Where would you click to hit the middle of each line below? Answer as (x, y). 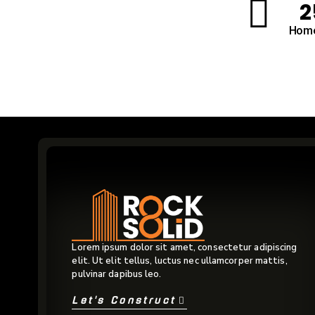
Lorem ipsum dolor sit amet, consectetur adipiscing (185, 248)
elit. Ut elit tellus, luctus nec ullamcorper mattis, (180, 261)
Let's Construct (124, 301)
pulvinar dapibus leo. (117, 275)
